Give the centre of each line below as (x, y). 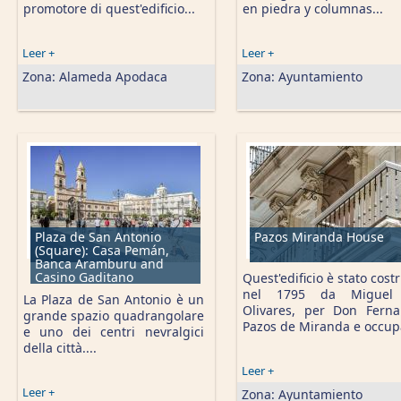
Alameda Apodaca (113, 77)
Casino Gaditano (84, 277)
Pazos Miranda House (319, 237)
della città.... (60, 348)
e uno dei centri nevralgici (114, 332)
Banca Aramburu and (99, 264)
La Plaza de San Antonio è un (114, 299)
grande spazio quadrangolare (114, 316)
